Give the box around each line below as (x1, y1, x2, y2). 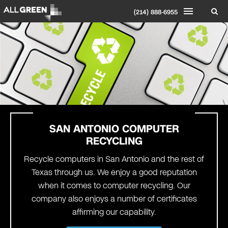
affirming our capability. (72, 206, 156, 218)
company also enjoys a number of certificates (31, 193, 197, 205)
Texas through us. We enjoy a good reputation (31, 166, 197, 179)
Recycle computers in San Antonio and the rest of (24, 153, 204, 165)
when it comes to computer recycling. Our (38, 180, 190, 192)
